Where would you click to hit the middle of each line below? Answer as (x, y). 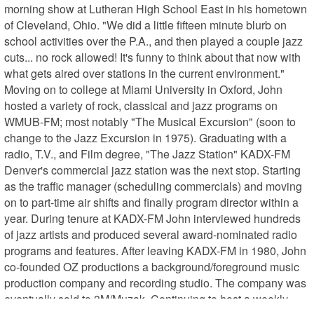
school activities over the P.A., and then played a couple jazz (154, 41)
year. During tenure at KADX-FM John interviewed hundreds (153, 218)
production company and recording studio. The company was (156, 282)
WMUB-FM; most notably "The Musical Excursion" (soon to (150, 121)
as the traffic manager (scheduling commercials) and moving (153, 186)
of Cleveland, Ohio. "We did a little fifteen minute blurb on (146, 25)
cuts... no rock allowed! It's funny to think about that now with (153, 57)
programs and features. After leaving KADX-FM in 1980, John (156, 250)
